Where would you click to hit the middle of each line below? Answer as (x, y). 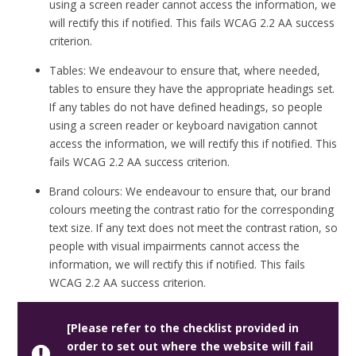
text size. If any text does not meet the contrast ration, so (194, 227)
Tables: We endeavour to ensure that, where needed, (185, 71)
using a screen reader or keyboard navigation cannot (184, 126)
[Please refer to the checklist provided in (182, 327)
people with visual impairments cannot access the (175, 246)
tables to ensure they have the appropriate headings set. (192, 89)
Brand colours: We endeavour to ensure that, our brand (190, 191)
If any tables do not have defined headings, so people (186, 107)
